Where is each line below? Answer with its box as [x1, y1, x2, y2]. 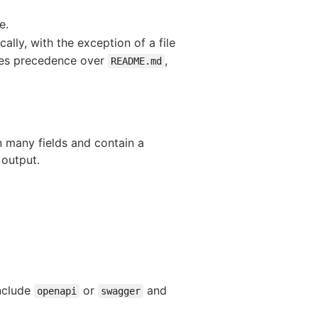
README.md [111, 55, 162, 67]
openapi [37, 285, 77, 297]
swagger [101, 285, 141, 297]
